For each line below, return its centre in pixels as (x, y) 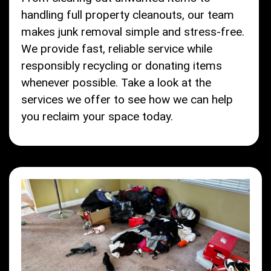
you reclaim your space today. (97, 116)
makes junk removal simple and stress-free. (133, 31)
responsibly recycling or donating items (122, 65)
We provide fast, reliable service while (117, 48)
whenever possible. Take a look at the (116, 82)
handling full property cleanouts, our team (128, 15)
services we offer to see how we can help (127, 99)
